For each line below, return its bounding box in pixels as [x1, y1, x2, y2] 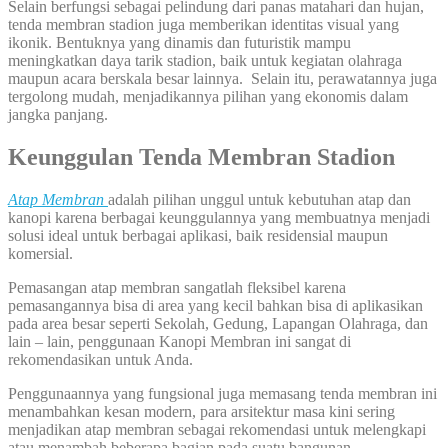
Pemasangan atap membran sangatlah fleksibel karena [8, 278, 346, 296]
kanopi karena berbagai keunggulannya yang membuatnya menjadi [8, 208, 430, 226]
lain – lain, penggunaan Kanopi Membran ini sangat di [8, 332, 351, 350]
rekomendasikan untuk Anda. [8, 350, 193, 368]
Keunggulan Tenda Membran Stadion [8, 144, 395, 171]
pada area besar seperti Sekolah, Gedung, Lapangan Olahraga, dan [8, 314, 428, 332]
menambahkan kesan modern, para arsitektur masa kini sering [8, 402, 395, 420]
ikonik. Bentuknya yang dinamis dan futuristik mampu [8, 34, 351, 52]
